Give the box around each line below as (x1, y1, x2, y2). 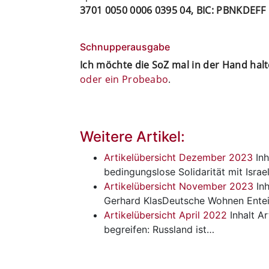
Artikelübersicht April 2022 (104, 208, 227, 221)
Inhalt (227, 208, 255, 221)
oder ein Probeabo (80, 72, 169, 86)
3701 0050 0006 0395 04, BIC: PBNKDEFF (80, 3, 265, 17)
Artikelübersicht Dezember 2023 (104, 151, 253, 163)
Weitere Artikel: (80, 127, 185, 145)
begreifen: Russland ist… (104, 223, 214, 235)
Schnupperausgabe (80, 40, 170, 53)
